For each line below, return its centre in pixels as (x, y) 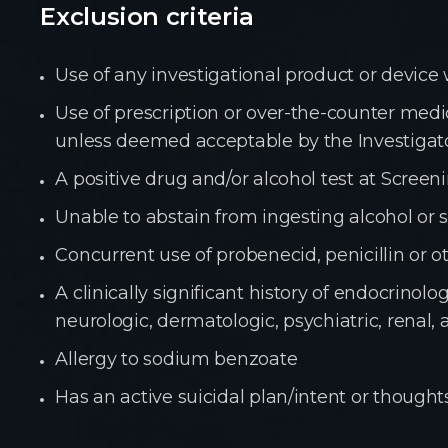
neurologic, (106, 321)
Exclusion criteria (147, 16)
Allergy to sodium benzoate (176, 359)
